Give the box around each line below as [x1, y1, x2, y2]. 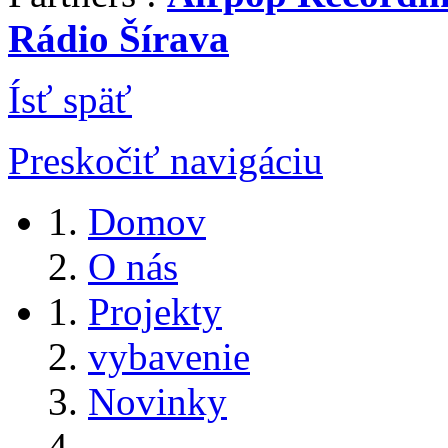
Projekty [88, 289, 222, 333]
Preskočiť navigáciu [8, 138, 323, 182]
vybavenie [88, 334, 250, 378]
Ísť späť [8, 77, 132, 121]
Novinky [88, 379, 227, 423]
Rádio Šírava [8, 16, 229, 60]
